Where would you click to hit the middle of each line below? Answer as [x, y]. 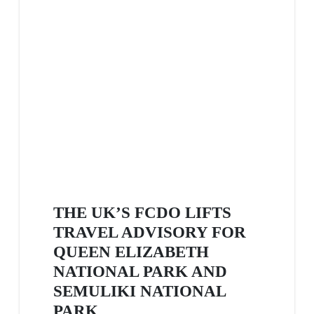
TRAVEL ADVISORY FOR [150, 232]
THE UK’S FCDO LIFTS [142, 213]
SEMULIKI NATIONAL [139, 291]
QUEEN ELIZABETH [131, 252]
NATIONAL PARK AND [140, 272]
